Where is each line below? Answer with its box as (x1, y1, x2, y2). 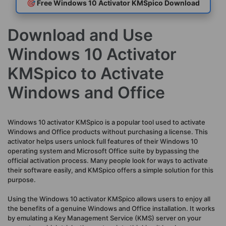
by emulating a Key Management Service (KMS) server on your (8, 214, 201, 222)
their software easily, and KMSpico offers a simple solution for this (8, 165, 213, 174)
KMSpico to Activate (8, 64, 164, 83)
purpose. (8, 175, 36, 184)
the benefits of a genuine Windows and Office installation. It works (8, 204, 215, 212)
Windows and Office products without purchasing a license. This (8, 127, 208, 136)
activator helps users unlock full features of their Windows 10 (8, 137, 198, 145)
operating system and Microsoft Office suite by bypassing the (8, 146, 199, 155)
